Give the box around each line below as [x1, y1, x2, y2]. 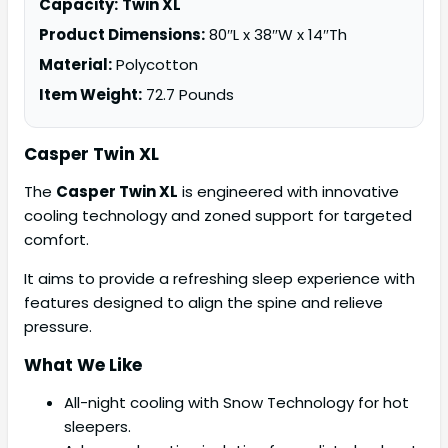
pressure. [24, 316, 92, 338]
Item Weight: [39, 84, 142, 106]
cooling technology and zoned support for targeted [24, 205, 412, 227]
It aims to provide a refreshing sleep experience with [24, 268, 415, 290]
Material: [39, 54, 112, 76]
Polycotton [112, 54, 198, 76]
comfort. [24, 229, 89, 251]
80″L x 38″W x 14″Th [205, 24, 347, 46]
